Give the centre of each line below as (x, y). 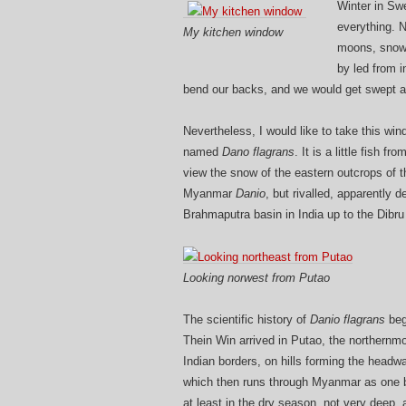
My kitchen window (233, 33)
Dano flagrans (258, 152)
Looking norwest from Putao (256, 278)
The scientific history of (246, 320)
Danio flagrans (349, 320)
